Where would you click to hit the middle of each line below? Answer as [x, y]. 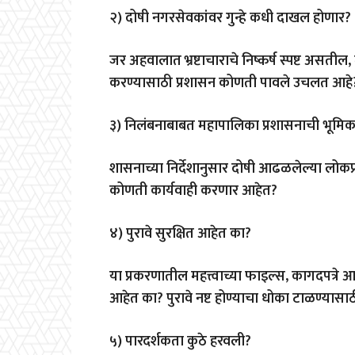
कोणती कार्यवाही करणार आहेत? [193, 191]
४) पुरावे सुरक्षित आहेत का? [180, 233]
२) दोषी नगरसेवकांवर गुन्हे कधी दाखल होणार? [230, 18]
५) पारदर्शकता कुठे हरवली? [180, 341]
